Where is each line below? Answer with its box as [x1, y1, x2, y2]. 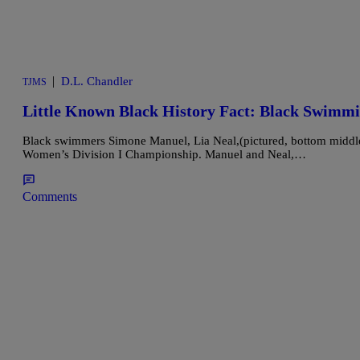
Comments [22, 189, 77, 203]
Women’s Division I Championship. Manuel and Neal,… [22, 147, 306, 161]
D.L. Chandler [61, 75, 133, 88]
